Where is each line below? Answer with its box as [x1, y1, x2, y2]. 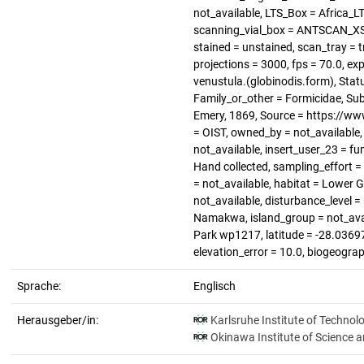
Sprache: [17, 279, 61, 292]
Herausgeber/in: [17, 314, 98, 327]
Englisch [193, 279, 236, 292]
